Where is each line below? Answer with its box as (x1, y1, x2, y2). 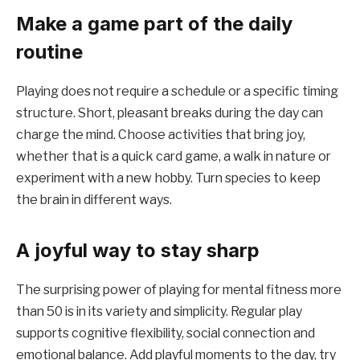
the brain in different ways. (16, 191, 172, 207)
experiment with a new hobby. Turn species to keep (16, 170, 321, 186)
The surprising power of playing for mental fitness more (16, 282, 342, 298)
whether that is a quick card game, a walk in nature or (16, 148, 331, 164)
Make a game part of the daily (16, 11, 292, 35)
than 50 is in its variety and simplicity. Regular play (16, 304, 302, 320)
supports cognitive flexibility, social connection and (16, 325, 315, 342)
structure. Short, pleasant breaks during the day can (16, 104, 323, 121)
